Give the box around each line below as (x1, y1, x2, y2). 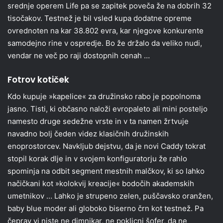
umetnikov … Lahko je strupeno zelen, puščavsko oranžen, (7, 191, 213, 201)
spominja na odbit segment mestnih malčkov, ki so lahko (7, 166, 205, 176)
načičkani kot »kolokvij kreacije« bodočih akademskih (7, 178, 194, 188)
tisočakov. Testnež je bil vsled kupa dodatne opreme (7, 13, 192, 23)
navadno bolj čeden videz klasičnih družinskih (7, 128, 169, 138)
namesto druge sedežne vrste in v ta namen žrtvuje (7, 116, 189, 126)
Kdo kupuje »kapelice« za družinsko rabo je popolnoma (7, 91, 201, 101)
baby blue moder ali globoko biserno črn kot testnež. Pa (7, 203, 204, 213)
